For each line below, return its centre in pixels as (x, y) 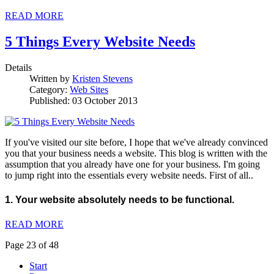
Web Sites (89, 89)
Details (18, 67)
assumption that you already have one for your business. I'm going (132, 164)
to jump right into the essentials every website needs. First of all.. (130, 175)
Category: (50, 89)
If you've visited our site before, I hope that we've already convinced (136, 142)
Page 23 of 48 (32, 245)
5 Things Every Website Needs (100, 41)
